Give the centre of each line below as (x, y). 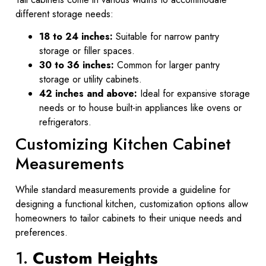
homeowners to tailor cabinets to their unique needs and (129, 218)
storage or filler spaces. (87, 51)
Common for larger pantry (167, 65)
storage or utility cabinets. (91, 80)
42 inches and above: (88, 94)
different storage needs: (64, 14)
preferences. (42, 233)
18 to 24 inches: (76, 37)
